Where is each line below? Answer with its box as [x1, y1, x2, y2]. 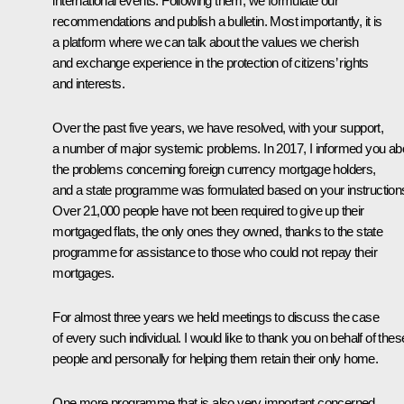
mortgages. [52, 264, 115, 280]
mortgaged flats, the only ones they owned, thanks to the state [52, 223, 383, 239]
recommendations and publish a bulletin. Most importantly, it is [52, 13, 382, 29]
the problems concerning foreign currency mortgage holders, [52, 161, 376, 177]
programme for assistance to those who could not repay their [52, 243, 377, 260]
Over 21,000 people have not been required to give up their [52, 202, 364, 218]
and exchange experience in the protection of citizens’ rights [52, 54, 369, 70]
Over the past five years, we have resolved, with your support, [52, 119, 384, 135]
